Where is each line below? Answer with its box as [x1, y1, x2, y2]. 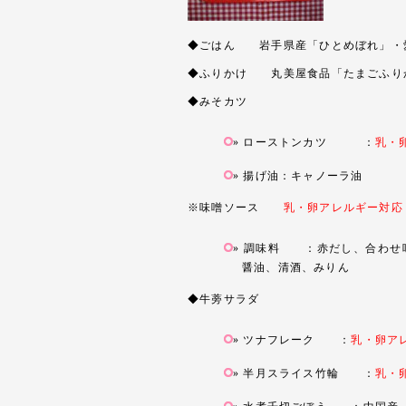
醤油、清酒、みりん [242, 261, 350, 274]
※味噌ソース [188, 201, 284, 214]
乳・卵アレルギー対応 [283, 201, 403, 214]
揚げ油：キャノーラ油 [243, 169, 363, 182]
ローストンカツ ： [243, 136, 375, 149]
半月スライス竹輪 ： [243, 367, 375, 380]
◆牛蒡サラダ [188, 293, 260, 305]
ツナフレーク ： [243, 333, 352, 346]
